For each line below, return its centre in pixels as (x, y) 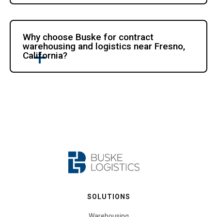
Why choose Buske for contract (88, 37)
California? (45, 55)
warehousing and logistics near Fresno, (104, 46)
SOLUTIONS (108, 197)
